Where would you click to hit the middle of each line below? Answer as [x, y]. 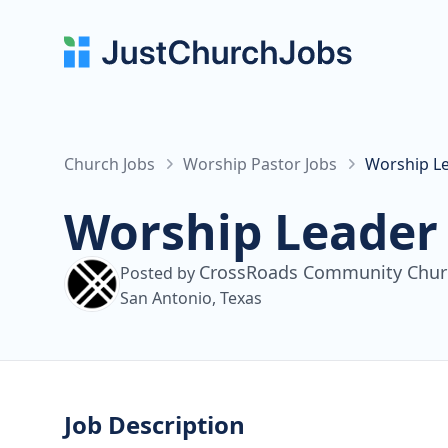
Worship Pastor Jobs [260, 164]
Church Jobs [109, 164]
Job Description [154, 424]
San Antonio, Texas [191, 298]
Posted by [159, 273]
